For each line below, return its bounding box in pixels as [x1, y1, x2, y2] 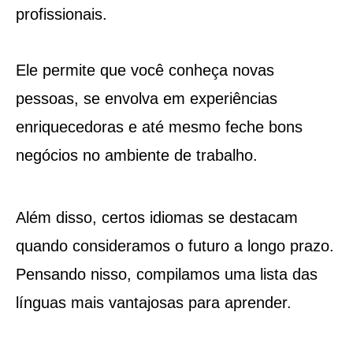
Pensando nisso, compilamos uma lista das [15, 265, 318, 283]
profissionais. [15, 5, 107, 23]
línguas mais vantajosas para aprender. [15, 293, 292, 311]
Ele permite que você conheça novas [15, 61, 274, 79]
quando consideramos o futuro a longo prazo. [15, 236, 334, 255]
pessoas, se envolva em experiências [15, 89, 277, 107]
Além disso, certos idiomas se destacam [15, 208, 298, 226]
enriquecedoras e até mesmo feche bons [15, 117, 303, 136]
